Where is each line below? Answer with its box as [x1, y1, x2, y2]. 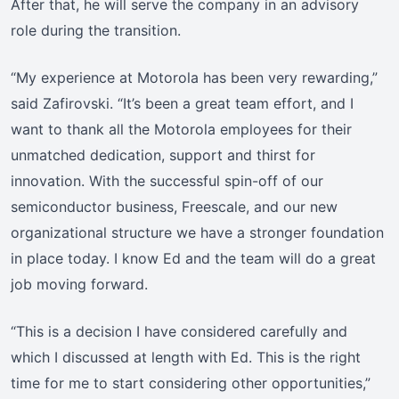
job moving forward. [11, 275, 148, 294]
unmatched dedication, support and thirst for [11, 146, 315, 165]
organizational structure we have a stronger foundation [11, 224, 384, 242]
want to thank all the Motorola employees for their [11, 120, 352, 139]
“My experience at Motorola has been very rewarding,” [11, 69, 378, 87]
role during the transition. [11, 21, 181, 40]
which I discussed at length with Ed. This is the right [11, 348, 361, 367]
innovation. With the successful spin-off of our [11, 172, 323, 191]
